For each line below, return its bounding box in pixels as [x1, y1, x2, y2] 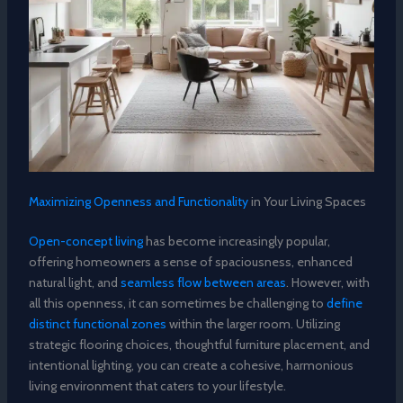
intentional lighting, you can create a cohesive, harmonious [28, 357, 354, 374]
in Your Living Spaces [247, 193, 366, 210]
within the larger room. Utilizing [166, 316, 340, 333]
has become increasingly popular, [142, 233, 330, 250]
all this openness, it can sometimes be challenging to [28, 295, 327, 312]
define [326, 295, 363, 312]
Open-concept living [28, 233, 143, 250]
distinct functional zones [28, 316, 166, 333]
